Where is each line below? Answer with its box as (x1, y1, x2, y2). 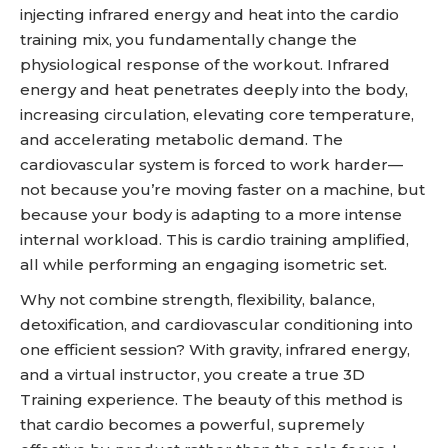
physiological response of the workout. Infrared (20, 55, 390, 74)
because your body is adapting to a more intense (20, 205, 402, 224)
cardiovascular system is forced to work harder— (20, 155, 403, 174)
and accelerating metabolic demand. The (20, 130, 343, 149)
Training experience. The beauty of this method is (20, 390, 403, 409)
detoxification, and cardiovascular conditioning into (20, 315, 413, 334)
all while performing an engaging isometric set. (20, 255, 387, 274)
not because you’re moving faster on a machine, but (20, 180, 425, 199)
